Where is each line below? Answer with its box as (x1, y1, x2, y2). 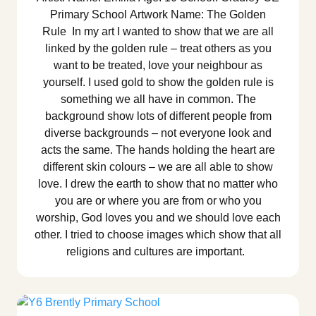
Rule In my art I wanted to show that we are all (42, 25, 274, 38)
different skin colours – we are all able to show (43, 161, 273, 174)
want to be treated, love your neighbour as (54, 59, 262, 72)
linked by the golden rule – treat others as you (44, 42, 272, 55)
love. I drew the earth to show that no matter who (38, 178, 278, 190)
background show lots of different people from (44, 110, 272, 123)
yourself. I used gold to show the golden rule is (42, 76, 274, 89)
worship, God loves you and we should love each (35, 212, 281, 224)
